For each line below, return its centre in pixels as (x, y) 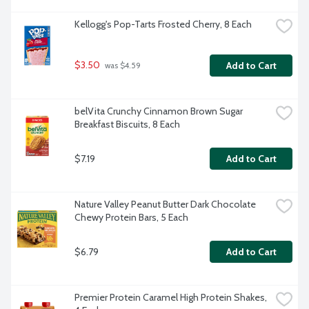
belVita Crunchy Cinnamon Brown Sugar (159, 111)
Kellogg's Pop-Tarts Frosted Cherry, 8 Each (163, 24)
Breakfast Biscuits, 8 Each (127, 124)
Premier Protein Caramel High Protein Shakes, (171, 298)
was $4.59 (122, 66)
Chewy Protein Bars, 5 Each (131, 218)
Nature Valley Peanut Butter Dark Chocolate (165, 205)
